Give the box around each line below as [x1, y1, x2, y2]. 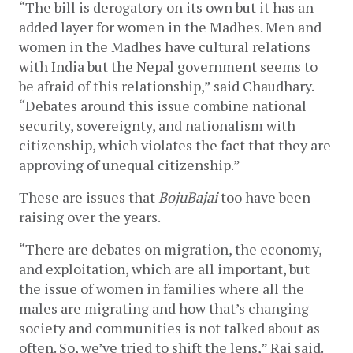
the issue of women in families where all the [19, 279, 304, 299]
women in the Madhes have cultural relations [19, 37, 310, 57]
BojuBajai [158, 188, 217, 207]
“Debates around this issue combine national [19, 96, 307, 116]
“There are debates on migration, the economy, [19, 240, 321, 259]
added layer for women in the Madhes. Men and [19, 17, 321, 37]
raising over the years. [19, 207, 163, 227]
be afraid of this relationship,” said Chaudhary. [19, 76, 314, 96]
